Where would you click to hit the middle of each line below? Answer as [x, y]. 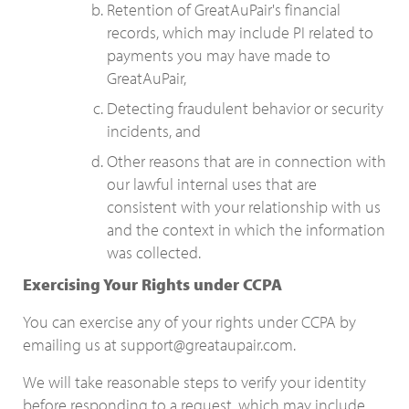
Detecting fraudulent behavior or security [245, 108]
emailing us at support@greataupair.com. [159, 345]
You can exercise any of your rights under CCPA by [189, 322]
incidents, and [154, 131]
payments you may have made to [219, 55]
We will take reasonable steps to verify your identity [194, 382]
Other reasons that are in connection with [246, 161]
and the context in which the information [246, 230]
